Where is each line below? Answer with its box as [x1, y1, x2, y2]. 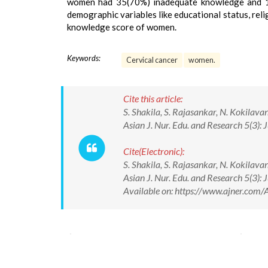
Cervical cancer [126, 56, 178, 65]
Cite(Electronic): [123, 145, 184, 157]
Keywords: [67, 53, 100, 63]
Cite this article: [123, 93, 182, 104]
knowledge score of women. [67, 22, 176, 32]
